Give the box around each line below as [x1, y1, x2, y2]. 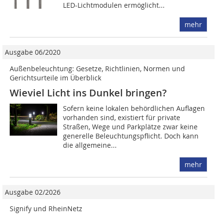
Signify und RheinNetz [10, 204, 82, 214]
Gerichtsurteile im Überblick [10, 73, 101, 83]
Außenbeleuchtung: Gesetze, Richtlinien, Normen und [10, 64, 185, 74]
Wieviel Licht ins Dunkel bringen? [10, 86, 167, 100]
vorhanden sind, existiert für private [63, 113, 181, 123]
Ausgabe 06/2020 [5, 47, 61, 57]
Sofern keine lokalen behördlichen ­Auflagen [63, 104, 205, 113]
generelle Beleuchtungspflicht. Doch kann [63, 131, 199, 141]
